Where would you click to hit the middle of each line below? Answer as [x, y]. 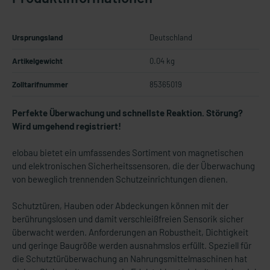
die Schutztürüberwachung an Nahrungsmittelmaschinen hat [130, 259]
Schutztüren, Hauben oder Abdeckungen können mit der [120, 206]
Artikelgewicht [37, 61]
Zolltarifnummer [40, 84]
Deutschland [171, 37]
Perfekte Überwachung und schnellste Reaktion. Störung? [127, 113]
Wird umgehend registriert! [67, 126]
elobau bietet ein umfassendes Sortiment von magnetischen [128, 152]
